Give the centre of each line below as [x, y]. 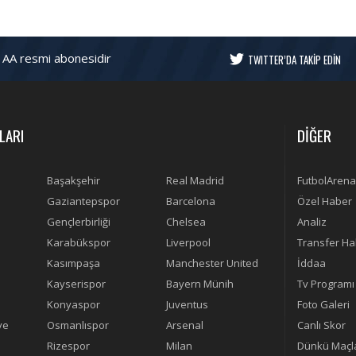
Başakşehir [74, 181]
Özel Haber [325, 201]
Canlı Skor [321, 325]
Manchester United [212, 263]
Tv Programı [326, 284]
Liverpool [188, 243]
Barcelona [191, 201]
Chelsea [186, 222]
